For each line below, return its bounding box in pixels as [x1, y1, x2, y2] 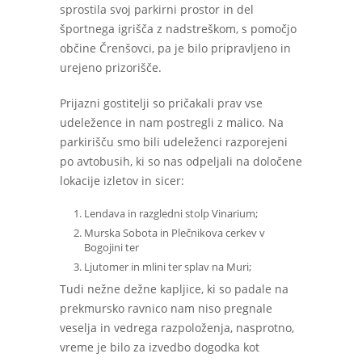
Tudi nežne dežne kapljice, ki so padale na [60, 281, 288, 297]
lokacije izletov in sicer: [60, 173, 184, 188]
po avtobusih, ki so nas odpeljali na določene [60, 154, 302, 169]
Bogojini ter [84, 241, 139, 255]
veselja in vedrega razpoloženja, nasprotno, [60, 320, 294, 335]
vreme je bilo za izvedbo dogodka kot [60, 339, 259, 355]
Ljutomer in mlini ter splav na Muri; [84, 260, 251, 274]
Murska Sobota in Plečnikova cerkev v [84, 226, 265, 240]
